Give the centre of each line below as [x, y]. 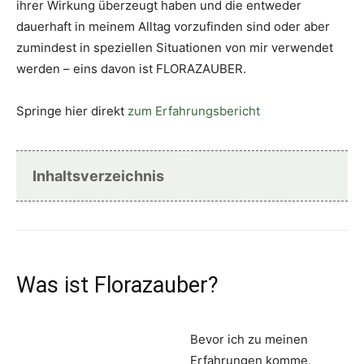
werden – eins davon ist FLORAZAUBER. [131, 69]
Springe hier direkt [72, 111]
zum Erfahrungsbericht [194, 111]
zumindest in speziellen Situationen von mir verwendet [175, 48]
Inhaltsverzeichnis [98, 176]
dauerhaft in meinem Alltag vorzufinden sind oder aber [173, 27]
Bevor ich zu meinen [249, 340]
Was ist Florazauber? [117, 286]
